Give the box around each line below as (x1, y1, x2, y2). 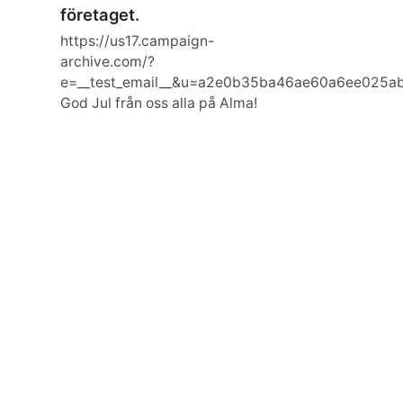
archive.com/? (60, 53, 156, 71)
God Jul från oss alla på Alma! (60, 94, 258, 112)
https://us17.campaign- (60, 32, 215, 50)
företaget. (60, 4, 140, 25)
